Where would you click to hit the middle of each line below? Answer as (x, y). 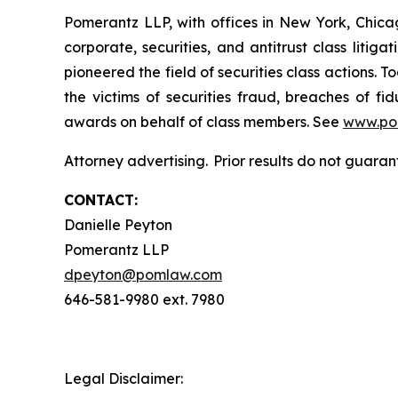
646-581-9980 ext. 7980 (144, 300)
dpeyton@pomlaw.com (143, 275)
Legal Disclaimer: (123, 379)
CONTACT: (101, 200)
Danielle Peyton (120, 225)
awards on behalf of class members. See (203, 122)
